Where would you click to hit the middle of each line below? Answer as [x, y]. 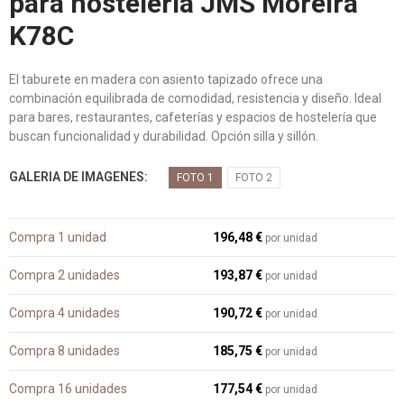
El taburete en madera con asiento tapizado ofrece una [166, 79]
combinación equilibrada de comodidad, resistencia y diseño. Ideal [195, 98]
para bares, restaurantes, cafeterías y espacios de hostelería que [193, 117]
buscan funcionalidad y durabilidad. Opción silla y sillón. [164, 136]
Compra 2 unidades [64, 275]
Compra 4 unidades [64, 313]
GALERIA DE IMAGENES [77, 177]
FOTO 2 [254, 178]
